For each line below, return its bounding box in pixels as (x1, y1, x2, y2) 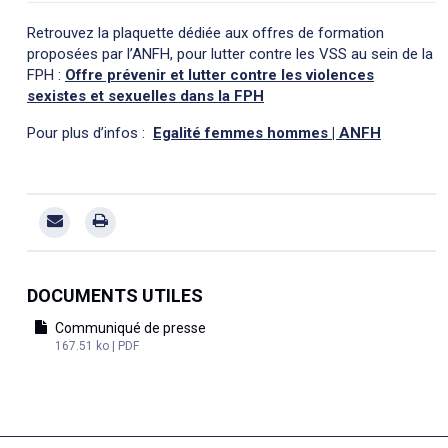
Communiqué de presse (55, 319, 206, 336)
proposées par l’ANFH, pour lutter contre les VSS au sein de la (27, 45, 433, 64)
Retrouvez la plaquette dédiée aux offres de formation (27, 24, 384, 43)
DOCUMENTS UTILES (27, 284, 203, 306)
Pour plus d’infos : (27, 124, 153, 143)
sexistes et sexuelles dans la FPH (27, 87, 264, 106)
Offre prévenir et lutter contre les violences (65, 66, 374, 85)
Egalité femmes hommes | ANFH (153, 124, 381, 143)
